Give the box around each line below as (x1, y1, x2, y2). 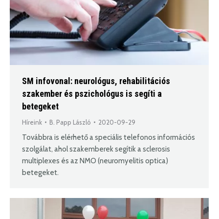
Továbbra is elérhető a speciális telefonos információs (22, 133, 195, 142)
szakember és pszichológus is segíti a (22, 88, 162, 99)
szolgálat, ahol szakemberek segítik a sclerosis (22, 145, 170, 154)
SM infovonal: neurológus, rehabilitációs (22, 76, 170, 87)
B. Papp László (49, 118, 91, 127)
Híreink (22, 118, 42, 127)
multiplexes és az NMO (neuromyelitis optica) (22, 156, 168, 166)
